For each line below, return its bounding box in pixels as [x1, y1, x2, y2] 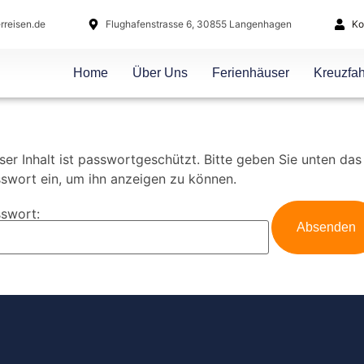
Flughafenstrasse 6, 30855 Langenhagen [106, 18, 292, 30]
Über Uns [132, 66, 188, 80]
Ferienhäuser [211, 66, 289, 80]
